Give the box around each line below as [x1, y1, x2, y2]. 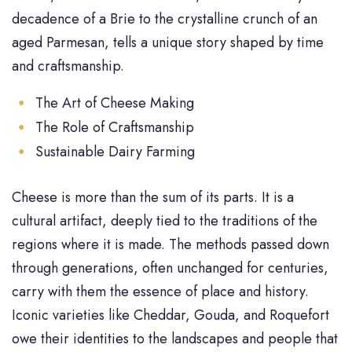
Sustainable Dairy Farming [35, 141, 195, 162]
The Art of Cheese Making [35, 92, 194, 113]
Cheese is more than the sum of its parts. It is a [12, 186, 294, 207]
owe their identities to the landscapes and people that [12, 328, 338, 349]
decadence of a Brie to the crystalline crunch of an [12, 8, 317, 29]
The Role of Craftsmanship [35, 116, 194, 137]
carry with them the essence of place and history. [12, 280, 309, 302]
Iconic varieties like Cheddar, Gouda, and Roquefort [12, 304, 329, 325]
